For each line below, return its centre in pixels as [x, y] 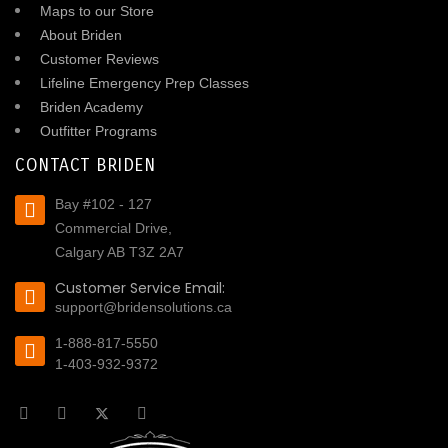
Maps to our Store [97, 11]
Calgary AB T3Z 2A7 [119, 252]
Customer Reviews [99, 59]
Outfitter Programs [98, 131]
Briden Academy [91, 107]
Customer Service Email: [140, 288]
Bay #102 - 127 [103, 204]
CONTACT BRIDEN [85, 165]
